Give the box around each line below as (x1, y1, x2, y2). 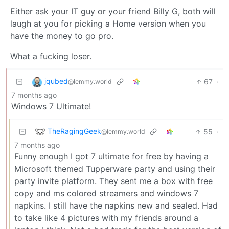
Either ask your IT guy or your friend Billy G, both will (10, 6, 216, 16)
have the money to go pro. (10, 30, 113, 41)
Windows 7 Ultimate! (11, 101, 91, 111)
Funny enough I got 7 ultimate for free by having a (14, 151, 209, 162)
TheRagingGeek (48, 126, 101, 135)
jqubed (44, 76, 68, 85)
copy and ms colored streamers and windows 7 (14, 188, 198, 198)
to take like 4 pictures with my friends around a (14, 212, 198, 223)
